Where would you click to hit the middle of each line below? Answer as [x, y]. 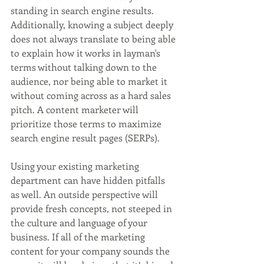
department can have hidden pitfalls [89, 180]
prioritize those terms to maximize [87, 124]
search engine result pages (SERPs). [85, 138]
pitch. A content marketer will [76, 110]
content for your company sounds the [91, 251]
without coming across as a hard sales [92, 95]
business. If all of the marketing [79, 237]
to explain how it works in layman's [87, 53]
